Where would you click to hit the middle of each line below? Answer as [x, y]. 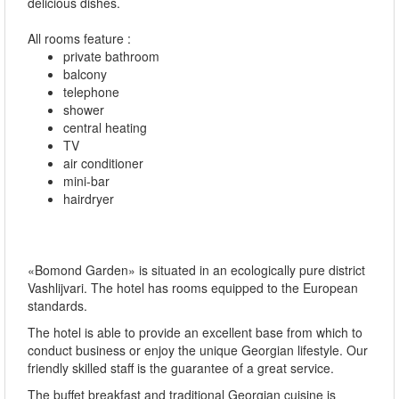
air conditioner [103, 163]
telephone [91, 91]
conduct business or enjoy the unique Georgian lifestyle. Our [198, 350]
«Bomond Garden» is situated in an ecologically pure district [196, 269]
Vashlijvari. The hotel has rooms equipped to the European [193, 287]
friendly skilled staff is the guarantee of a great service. [181, 367]
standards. [57, 305]
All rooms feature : [79, 38]
